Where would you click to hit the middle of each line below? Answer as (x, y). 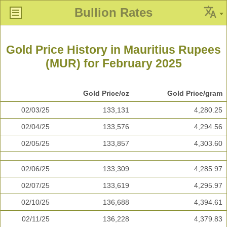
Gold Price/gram (195, 93)
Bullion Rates (113, 12)
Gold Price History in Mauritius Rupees (113, 50)
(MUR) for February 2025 (113, 64)
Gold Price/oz (106, 93)
